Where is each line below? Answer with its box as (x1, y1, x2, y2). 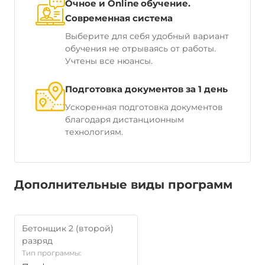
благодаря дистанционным (65, 114, 184, 125)
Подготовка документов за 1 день (65, 83, 228, 95)
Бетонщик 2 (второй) (22, 223, 114, 234)
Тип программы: (22, 248, 82, 257)
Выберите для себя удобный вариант (65, 31, 229, 41)
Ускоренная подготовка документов (65, 102, 223, 112)
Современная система (65, 12, 173, 24)
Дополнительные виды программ (14, 177, 232, 192)
